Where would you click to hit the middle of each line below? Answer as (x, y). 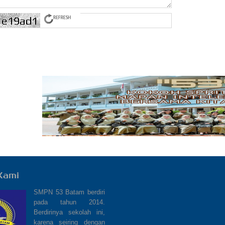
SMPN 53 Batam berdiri (69, 192)
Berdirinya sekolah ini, (69, 212)
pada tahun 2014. (69, 202)
